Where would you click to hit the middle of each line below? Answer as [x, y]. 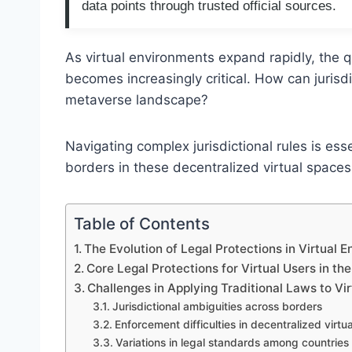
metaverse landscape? [137, 100]
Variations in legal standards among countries [232, 343]
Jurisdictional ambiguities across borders [217, 307]
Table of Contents [142, 224]
